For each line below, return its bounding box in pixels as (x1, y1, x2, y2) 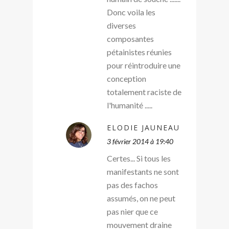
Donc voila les (107, 7, 155, 17)
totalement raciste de (107, 86, 181, 97)
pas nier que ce (107, 206, 158, 216)
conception (107, 73, 146, 83)
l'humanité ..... (107, 100, 152, 110)
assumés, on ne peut (107, 193, 175, 203)
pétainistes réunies (107, 47, 172, 57)
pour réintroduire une (107, 60, 180, 70)
